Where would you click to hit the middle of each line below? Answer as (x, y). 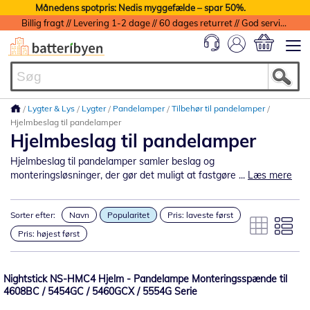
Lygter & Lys (52, 108)
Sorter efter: (33, 215)
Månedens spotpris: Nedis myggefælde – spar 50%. (140, 8)
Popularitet (128, 215)
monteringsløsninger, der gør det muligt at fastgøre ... (129, 175)
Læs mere (270, 175)
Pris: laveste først (200, 215)
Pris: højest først (49, 234)
